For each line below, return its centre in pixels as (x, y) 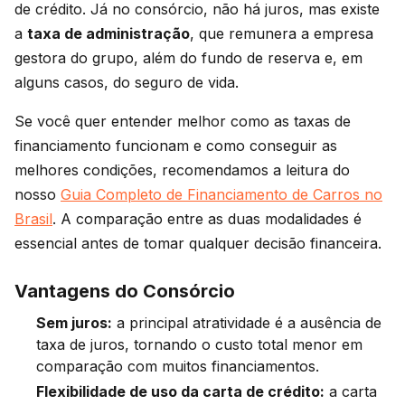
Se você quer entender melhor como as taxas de (183, 121)
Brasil (33, 218)
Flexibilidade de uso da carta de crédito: (180, 391)
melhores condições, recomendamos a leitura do (182, 170)
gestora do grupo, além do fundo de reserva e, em (188, 57)
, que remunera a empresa (282, 33)
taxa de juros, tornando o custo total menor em (199, 344)
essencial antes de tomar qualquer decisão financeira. (198, 243)
